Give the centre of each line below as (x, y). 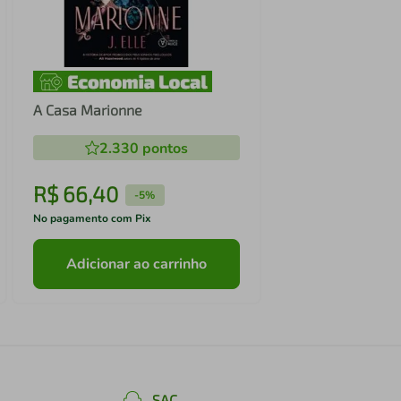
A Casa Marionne (87, 110)
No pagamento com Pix (92, 219)
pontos (163, 149)
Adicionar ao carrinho (136, 264)
